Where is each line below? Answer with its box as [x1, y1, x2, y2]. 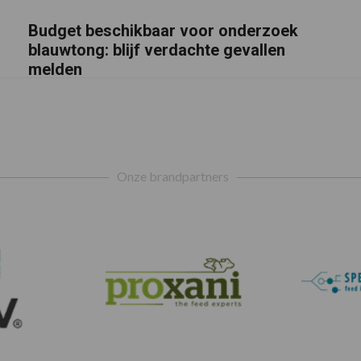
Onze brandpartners [116, 168, 229, 185]
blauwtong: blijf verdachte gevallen [27, 39, 285, 60]
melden [27, 59, 82, 79]
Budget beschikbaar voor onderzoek [27, 20, 298, 40]
